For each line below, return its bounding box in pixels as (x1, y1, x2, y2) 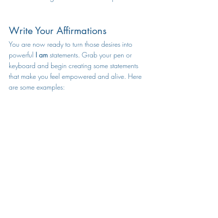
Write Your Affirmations (9, 24, 107, 37)
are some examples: (9, 82, 67, 91)
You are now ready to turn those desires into (9, 39, 134, 49)
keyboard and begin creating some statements (9, 61, 140, 70)
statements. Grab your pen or (50, 50, 134, 59)
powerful (9, 50, 36, 59)
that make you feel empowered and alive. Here (9, 72, 144, 81)
